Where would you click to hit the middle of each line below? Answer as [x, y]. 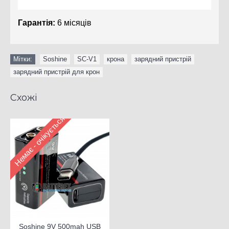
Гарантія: [37, 23]
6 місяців [73, 23]
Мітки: [23, 59]
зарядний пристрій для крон [56, 72]
